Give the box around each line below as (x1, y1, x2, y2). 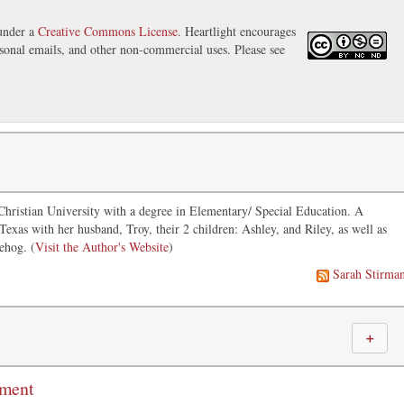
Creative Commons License (38, 23, 178, 41)
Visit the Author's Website (35, 238, 169, 256)
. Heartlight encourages (178, 23, 296, 41)
